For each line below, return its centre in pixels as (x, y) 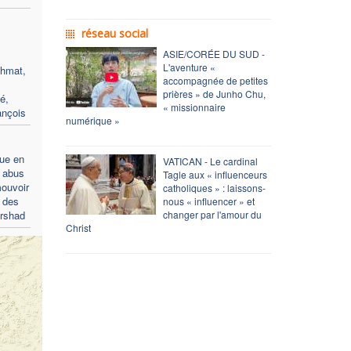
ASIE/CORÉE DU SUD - (213, 53)
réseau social (114, 33)
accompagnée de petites (215, 80)
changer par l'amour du (212, 214)
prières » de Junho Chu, (214, 93)
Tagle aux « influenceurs (215, 174)
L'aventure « (189, 67)
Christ (78, 227)
